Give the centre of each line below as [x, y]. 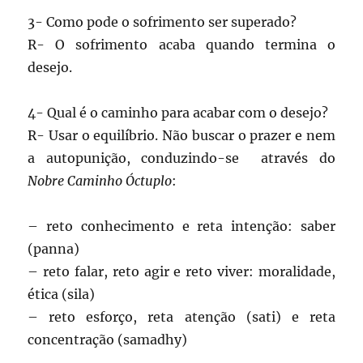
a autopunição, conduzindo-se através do [181, 158]
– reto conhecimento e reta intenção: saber [181, 226]
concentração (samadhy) [108, 340]
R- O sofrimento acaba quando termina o [181, 45]
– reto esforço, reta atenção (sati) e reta [181, 317]
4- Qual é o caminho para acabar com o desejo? [178, 113]
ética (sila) [62, 295]
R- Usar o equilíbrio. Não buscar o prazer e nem [181, 136]
